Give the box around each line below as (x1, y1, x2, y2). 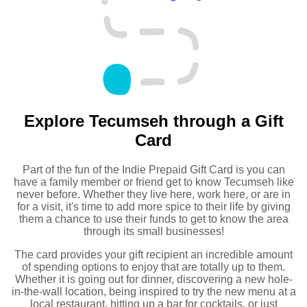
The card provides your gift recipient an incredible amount (14, 248, 293, 260)
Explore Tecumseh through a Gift (23, 111, 284, 130)
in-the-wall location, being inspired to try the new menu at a (11, 285, 296, 297)
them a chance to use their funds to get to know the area (19, 212, 288, 225)
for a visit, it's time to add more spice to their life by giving (16, 200, 291, 212)
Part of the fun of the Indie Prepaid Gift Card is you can (22, 163, 285, 175)
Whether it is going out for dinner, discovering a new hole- (14, 273, 293, 285)
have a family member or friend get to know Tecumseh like (13, 175, 294, 188)
